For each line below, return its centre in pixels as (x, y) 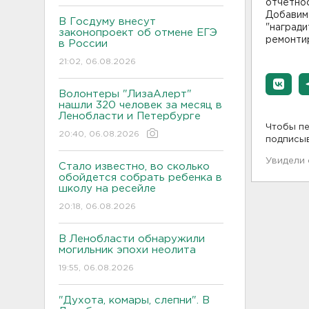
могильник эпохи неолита (131, 250)
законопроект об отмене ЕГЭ (138, 33)
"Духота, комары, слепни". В (134, 300)
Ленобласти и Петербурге (131, 116)
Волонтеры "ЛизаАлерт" (125, 94)
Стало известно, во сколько (134, 167)
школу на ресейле (107, 189)
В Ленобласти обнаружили (132, 239)
